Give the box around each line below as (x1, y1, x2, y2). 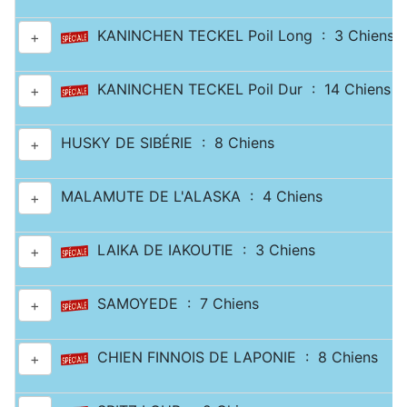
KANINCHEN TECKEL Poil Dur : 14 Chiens (88, 80, 391, 99)
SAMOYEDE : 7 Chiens (88, 294, 259, 313)
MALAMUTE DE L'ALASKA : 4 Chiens (52, 187, 323, 206)
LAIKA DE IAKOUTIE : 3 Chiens (88, 241, 315, 260)
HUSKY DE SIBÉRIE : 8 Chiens (52, 134, 274, 153)
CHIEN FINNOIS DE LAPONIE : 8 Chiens (88, 348, 378, 367)
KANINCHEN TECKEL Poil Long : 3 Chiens (88, 26, 394, 45)
